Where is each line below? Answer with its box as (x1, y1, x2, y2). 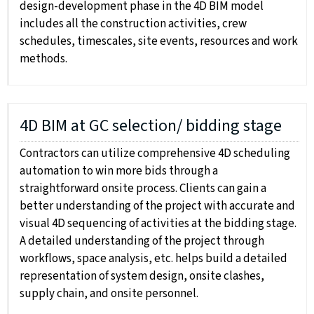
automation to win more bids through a (20, 163, 218, 180)
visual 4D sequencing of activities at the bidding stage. (20, 215, 296, 233)
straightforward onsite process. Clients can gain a (20, 180, 266, 198)
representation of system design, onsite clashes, (20, 268, 264, 285)
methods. (20, 50, 67, 68)
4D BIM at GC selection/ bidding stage (20, 114, 282, 139)
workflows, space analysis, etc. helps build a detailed (20, 250, 287, 268)
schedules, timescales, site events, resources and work (20, 33, 298, 50)
